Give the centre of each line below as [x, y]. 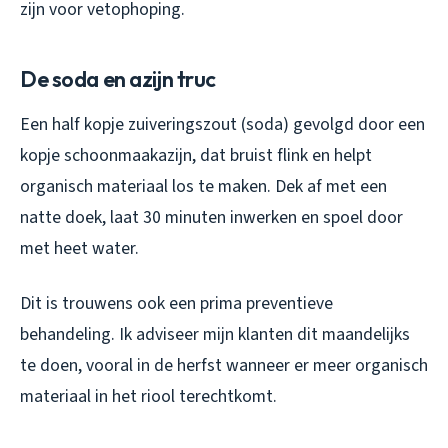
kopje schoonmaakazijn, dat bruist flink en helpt [196, 156]
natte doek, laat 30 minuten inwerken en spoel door [211, 218]
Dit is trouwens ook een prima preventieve [176, 304]
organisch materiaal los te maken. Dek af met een [203, 187]
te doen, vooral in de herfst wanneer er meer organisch [224, 366]
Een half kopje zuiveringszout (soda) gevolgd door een [222, 125]
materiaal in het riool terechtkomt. [148, 397]
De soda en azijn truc [118, 79]
